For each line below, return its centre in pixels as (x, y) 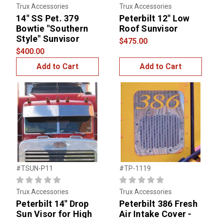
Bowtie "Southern (52, 29)
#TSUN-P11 (35, 169)
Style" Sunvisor (48, 39)
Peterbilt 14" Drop (53, 204)
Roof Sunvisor (149, 29)
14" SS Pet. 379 (47, 18)
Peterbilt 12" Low (154, 18)
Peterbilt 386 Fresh (158, 204)
